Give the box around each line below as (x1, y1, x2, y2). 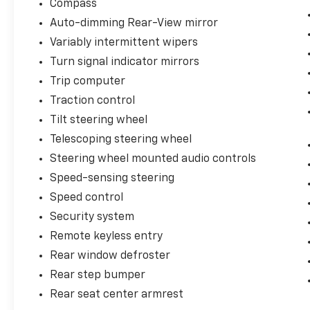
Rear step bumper (50, 269, 146, 281)
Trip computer (50, 75, 126, 87)
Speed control (50, 192, 124, 203)
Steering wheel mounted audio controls (50, 153, 257, 165)
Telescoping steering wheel (50, 134, 192, 145)
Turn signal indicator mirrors (50, 56, 200, 68)
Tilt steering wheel (50, 114, 148, 126)
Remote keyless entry (50, 230, 163, 242)
